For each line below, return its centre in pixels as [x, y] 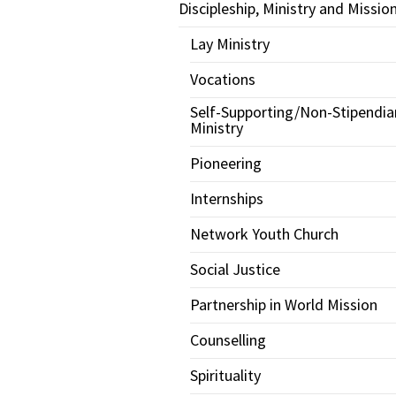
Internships [226, 198]
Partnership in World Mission [283, 305]
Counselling [228, 340]
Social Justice [235, 269]
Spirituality [225, 375]
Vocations [222, 79]
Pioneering [225, 163]
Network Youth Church [264, 234]
